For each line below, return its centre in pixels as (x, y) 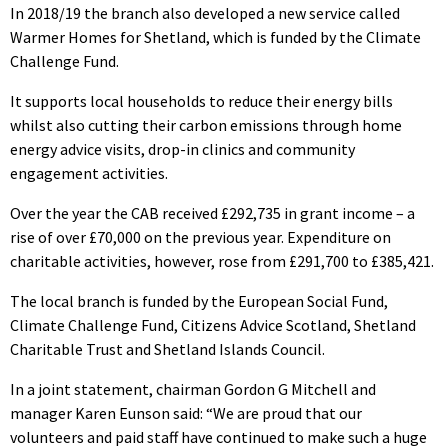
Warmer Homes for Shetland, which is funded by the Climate (215, 36)
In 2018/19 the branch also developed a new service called (205, 12)
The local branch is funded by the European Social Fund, (199, 300)
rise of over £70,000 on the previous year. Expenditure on (200, 236)
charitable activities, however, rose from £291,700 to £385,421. (222, 260)
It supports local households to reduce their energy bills (201, 100)
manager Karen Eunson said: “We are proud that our (186, 412)
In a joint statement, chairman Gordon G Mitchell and (193, 388)
